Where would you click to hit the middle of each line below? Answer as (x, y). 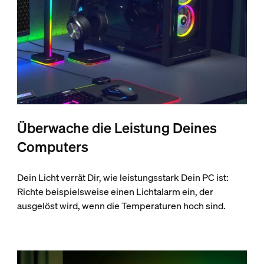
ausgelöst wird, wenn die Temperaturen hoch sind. (121, 206)
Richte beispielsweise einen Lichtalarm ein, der (115, 192)
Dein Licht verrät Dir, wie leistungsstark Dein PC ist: (123, 178)
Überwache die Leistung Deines (117, 128)
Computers (52, 147)
